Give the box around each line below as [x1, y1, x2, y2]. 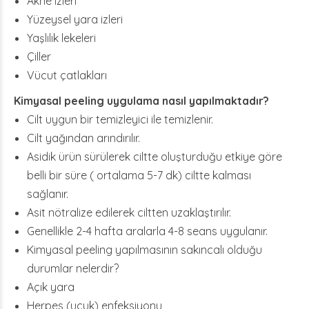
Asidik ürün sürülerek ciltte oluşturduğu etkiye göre [27, 150, 283, 163]
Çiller [27, 50, 52, 63]
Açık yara [27, 280, 75, 294]
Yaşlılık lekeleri [27, 31, 97, 45]
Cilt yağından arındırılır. [27, 131, 141, 145]
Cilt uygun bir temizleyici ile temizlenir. [27, 112, 214, 126]
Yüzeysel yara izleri [27, 12, 123, 26]
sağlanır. [27, 187, 69, 201]
